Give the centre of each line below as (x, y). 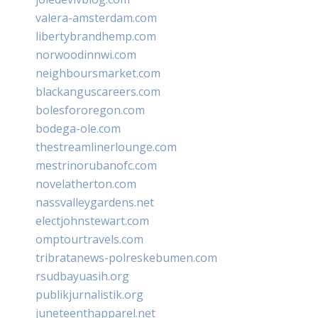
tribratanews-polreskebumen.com (126, 257)
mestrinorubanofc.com (96, 165)
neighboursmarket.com (98, 73)
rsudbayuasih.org (82, 276)
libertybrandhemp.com (96, 36)
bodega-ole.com (78, 128)
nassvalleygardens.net (95, 202)
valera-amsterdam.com (96, 17)
